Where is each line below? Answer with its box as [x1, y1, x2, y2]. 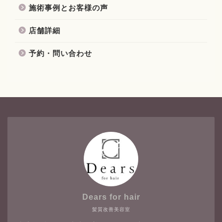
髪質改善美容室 [92, 206, 130, 212]
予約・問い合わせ [29, 49, 92, 57]
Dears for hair [82, 192, 140, 201]
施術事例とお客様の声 [29, 3, 108, 12]
